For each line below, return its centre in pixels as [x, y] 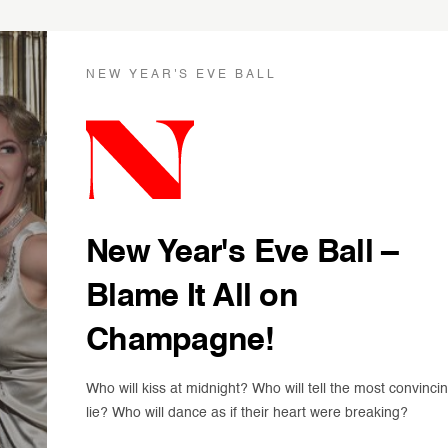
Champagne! [180, 341]
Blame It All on [192, 297]
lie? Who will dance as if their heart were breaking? [247, 413]
